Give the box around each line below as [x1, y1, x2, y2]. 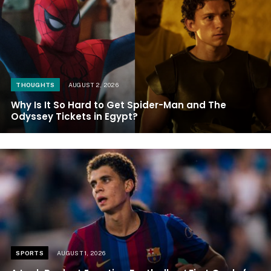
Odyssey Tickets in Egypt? [11, 109, 139, 123]
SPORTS [16, 249, 44, 256]
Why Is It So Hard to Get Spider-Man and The [11, 98, 227, 111]
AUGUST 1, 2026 [57, 249, 106, 256]
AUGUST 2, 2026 [68, 80, 119, 88]
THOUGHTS [16, 80, 55, 88]
